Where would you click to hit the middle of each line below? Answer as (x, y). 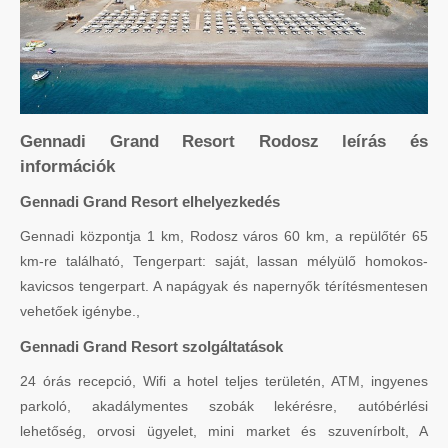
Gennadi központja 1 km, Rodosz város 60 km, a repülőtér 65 (224, 235)
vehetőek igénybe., (80, 310)
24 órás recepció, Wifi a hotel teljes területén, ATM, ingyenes (224, 380)
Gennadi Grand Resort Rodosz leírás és (224, 141)
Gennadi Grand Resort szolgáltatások (151, 346)
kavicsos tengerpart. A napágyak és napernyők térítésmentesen (224, 285)
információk (67, 166)
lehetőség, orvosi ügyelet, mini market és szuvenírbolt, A (224, 430)
